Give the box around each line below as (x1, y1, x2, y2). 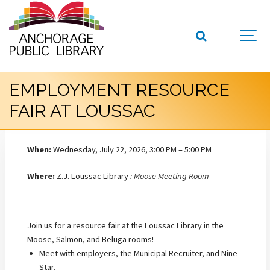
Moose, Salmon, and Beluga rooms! (27, 233, 154, 245)
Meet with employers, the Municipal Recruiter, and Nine (39, 247, 237, 259)
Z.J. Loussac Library (55, 171, 130, 182)
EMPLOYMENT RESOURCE (9, 80, 230, 101)
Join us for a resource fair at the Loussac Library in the (27, 219, 224, 231)
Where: (27, 171, 55, 182)
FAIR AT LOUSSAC (9, 101, 155, 122)
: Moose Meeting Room (130, 171, 209, 182)
